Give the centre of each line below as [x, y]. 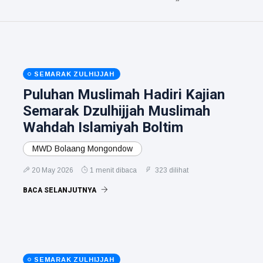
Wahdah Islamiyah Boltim [103, 127]
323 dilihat [171, 170]
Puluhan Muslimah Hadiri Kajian [124, 94]
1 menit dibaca [113, 170]
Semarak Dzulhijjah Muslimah [117, 111]
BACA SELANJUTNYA [60, 190]
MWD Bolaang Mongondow [82, 148]
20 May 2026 [53, 170]
